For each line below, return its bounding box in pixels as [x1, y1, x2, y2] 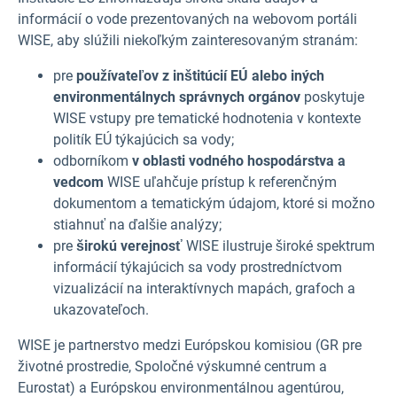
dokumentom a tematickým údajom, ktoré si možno [53, 195, 375, 212]
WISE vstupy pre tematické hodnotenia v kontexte [53, 110, 361, 127]
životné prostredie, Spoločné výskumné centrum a [18, 358, 327, 375]
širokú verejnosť [76, 237, 183, 254]
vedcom [53, 174, 104, 191]
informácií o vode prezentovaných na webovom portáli [18, 11, 357, 27]
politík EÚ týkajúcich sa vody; [53, 131, 234, 148]
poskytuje [300, 89, 364, 105]
